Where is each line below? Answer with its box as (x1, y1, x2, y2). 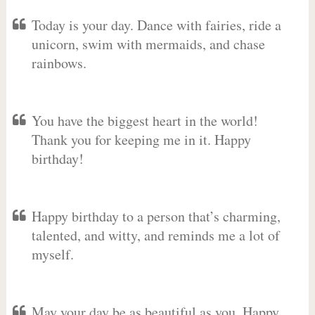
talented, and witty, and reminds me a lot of (31, 226, 280, 245)
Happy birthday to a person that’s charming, (31, 207, 281, 226)
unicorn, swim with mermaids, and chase (31, 34, 265, 53)
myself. (31, 245, 74, 264)
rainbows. (31, 53, 86, 72)
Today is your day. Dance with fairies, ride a (31, 15, 281, 34)
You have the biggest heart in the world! (31, 111, 258, 130)
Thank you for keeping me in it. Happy (31, 130, 251, 149)
